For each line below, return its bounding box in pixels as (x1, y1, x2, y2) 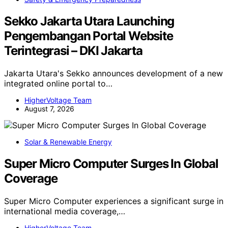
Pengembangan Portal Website (4, 28, 173, 44)
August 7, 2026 (24, 104, 74, 113)
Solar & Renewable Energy (24, 137, 112, 147)
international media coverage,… (4, 206, 125, 216)
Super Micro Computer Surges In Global (4, 156, 218, 171)
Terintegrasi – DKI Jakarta (4, 43, 142, 59)
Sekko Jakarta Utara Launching (4, 14, 175, 29)
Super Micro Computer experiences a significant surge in (4, 195, 223, 206)
